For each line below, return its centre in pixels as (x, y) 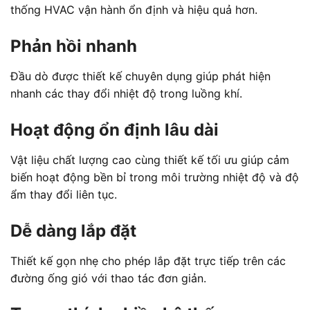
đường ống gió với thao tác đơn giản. (108, 278)
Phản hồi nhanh (74, 46)
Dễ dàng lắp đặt (73, 230)
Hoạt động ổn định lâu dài (115, 129)
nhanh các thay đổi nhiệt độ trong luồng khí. (126, 93)
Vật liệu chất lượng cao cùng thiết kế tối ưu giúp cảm (150, 159)
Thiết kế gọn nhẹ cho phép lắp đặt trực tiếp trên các (148, 261)
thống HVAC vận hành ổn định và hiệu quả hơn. (134, 10)
